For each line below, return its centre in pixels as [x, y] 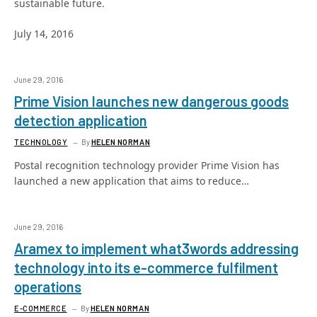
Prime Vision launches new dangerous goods [151, 101]
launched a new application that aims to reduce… [132, 181]
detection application [81, 120]
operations [48, 287]
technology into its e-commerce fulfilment [146, 267]
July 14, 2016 [44, 34]
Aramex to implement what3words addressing [156, 248]
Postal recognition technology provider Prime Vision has [147, 165]
